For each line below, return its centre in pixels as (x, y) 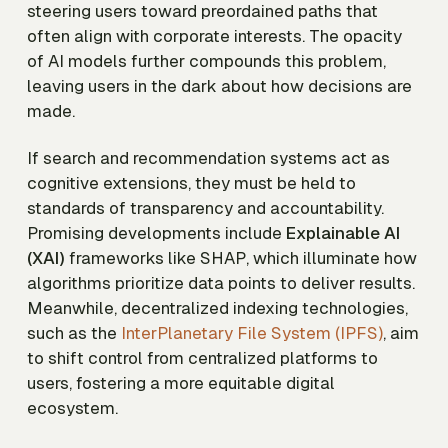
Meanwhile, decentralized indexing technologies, (217, 308)
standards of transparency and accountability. (205, 208)
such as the (74, 333)
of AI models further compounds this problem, (206, 60)
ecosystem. (72, 408)
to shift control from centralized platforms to (202, 358)
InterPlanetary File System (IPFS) (252, 333)
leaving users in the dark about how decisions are (219, 85)
